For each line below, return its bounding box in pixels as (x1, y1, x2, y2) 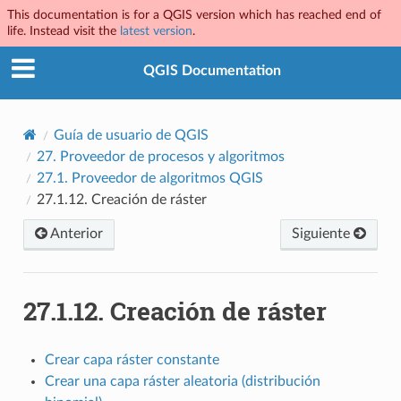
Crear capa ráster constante (44, 352, 219, 367)
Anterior (47, 226, 103, 241)
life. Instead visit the (7, 24, 120, 38)
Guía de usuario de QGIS (53, 127, 209, 142)
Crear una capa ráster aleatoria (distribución (44, 373, 320, 388)
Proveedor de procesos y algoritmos (59, 149, 285, 164)
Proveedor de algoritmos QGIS (71, 170, 263, 185)
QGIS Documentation (143, 64, 281, 79)
